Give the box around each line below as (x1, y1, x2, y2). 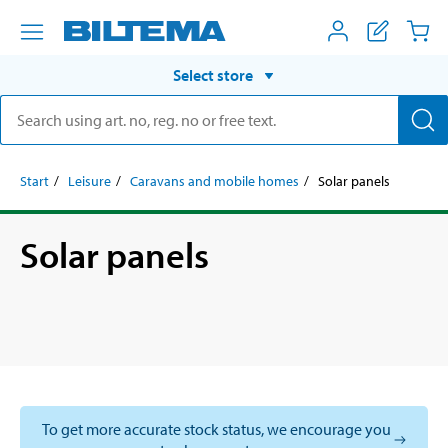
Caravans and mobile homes (130, 171, 299, 190)
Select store (173, 64, 253, 85)
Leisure (68, 171, 111, 190)
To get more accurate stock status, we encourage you (41, 418, 391, 439)
